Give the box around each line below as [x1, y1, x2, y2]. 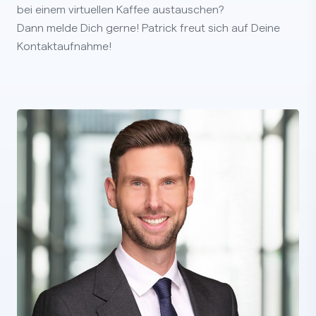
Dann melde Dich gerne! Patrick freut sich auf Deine [17, 22, 280, 34]
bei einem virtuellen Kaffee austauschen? [17, 4, 224, 16]
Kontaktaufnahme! [17, 40, 111, 52]
